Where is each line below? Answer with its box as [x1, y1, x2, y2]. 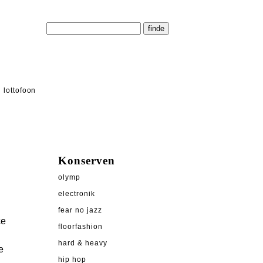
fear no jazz [58, 207, 102, 214]
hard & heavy [58, 240, 107, 247]
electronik [58, 190, 95, 198]
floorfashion [58, 223, 103, 231]
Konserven [58, 154, 115, 167]
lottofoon [3, 86, 36, 95]
